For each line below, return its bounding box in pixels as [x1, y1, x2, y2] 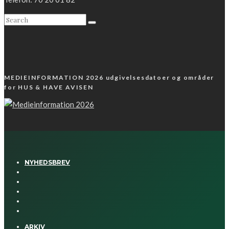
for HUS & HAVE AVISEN [4, 83, 94, 91]
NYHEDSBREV [25, 158, 70, 167]
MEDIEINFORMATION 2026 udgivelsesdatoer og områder [4, 74, 215, 82]
